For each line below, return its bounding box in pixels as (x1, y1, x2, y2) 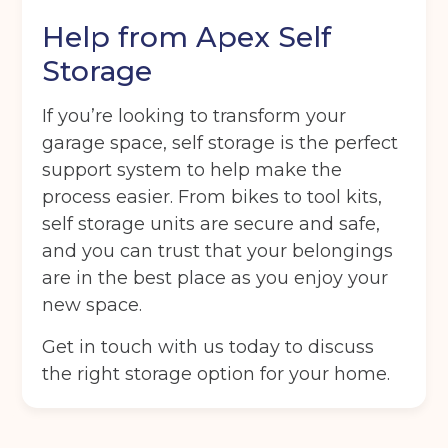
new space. (42, 294, 143, 317)
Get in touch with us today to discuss (42, 336, 375, 359)
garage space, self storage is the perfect (42, 132, 399, 155)
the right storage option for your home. (42, 363, 391, 386)
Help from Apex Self (42, 20, 332, 55)
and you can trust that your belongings (42, 240, 394, 263)
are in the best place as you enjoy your (42, 267, 389, 290)
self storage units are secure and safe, (42, 213, 381, 236)
